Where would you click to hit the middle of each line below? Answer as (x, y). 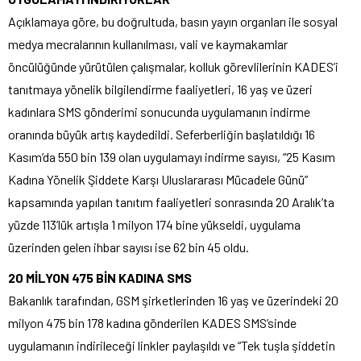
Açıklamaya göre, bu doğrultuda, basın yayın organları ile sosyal (173, 21)
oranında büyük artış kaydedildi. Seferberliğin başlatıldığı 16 (162, 134)
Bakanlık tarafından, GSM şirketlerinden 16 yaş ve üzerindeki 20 (173, 300)
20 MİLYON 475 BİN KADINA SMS (100, 277)
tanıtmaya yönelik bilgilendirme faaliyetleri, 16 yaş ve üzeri (160, 89)
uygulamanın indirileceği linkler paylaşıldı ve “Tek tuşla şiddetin (172, 345)
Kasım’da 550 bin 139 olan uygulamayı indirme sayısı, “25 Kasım (172, 156)
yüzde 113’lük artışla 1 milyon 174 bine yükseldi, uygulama (154, 224)
